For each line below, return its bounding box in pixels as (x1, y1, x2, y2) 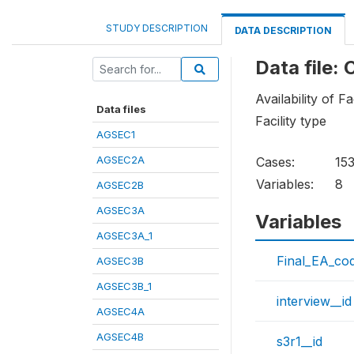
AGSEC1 (96, 128, 135, 141)
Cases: (256, 154, 295, 171)
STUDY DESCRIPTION (106, 22, 208, 34)
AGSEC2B (96, 179, 144, 191)
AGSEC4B (96, 330, 144, 343)
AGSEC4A (96, 305, 145, 318)
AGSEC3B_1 (96, 280, 152, 292)
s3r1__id (277, 333, 322, 350)
